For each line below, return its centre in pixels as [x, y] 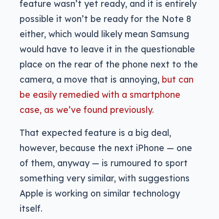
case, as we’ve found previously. [87, 109]
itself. [31, 208]
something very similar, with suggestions [105, 178]
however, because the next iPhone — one [106, 147]
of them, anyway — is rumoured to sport [104, 163]
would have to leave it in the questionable [107, 49]
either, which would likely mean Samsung [104, 33]
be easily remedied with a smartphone [100, 94]
